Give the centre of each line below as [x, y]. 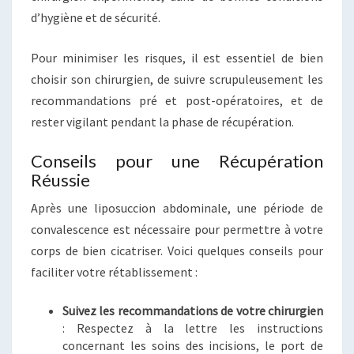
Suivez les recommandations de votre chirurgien [193, 311]
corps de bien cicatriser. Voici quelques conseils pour [177, 251]
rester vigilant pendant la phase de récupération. [162, 122]
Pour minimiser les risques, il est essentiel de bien [177, 58]
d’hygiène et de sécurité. [96, 18]
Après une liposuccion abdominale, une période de [177, 208]
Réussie [60, 180]
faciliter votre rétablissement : [114, 272]
